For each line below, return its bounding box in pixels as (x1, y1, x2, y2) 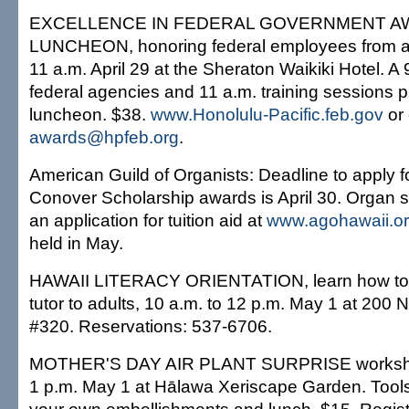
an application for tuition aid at (29, 210, 267, 230)
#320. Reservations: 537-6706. (29, 316, 272, 336)
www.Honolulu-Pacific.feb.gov (151, 104, 383, 124)
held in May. (29, 233, 123, 253)
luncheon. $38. (29, 104, 151, 124)
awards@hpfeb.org (29, 127, 179, 147)
